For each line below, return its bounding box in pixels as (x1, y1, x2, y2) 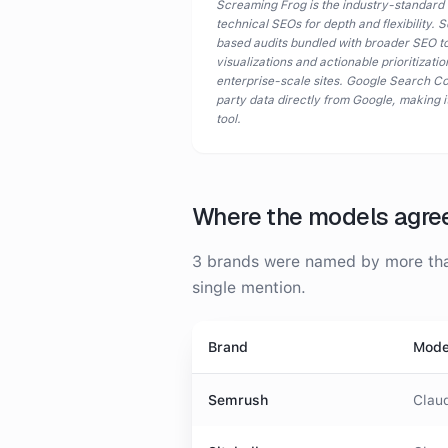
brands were (207, 252, 300, 271)
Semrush (208, 392, 268, 408)
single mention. (192, 278, 306, 297)
